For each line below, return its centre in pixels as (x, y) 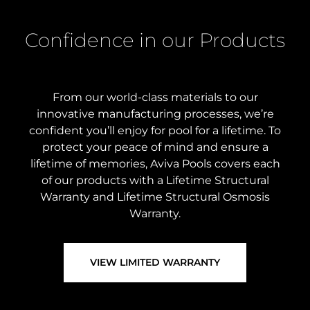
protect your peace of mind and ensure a (155, 147)
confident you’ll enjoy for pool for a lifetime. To (155, 131)
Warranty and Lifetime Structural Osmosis (155, 197)
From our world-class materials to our (155, 98)
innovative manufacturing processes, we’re (155, 114)
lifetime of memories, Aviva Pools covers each (155, 164)
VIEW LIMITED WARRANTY (155, 263)
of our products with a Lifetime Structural (155, 181)
